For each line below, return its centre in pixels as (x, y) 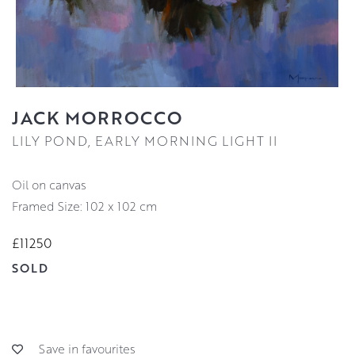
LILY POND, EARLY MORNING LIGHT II (145, 141)
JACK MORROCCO (97, 118)
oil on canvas (54, 185)
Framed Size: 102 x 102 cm (84, 206)
